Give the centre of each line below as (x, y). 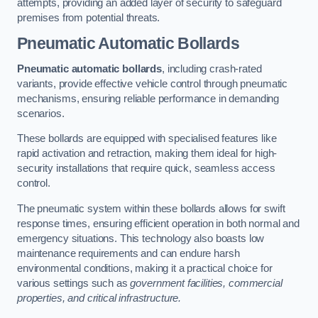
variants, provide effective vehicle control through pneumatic (153, 83)
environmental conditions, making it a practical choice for (145, 268)
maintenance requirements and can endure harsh (128, 253)
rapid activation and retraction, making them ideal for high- (147, 154)
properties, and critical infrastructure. (99, 298)
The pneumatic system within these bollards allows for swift (151, 209)
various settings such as (74, 283)
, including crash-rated (212, 68)
